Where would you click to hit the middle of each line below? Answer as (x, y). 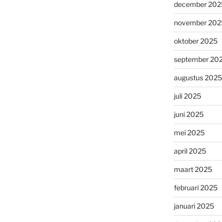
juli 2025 (187, 96)
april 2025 (190, 151)
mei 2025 (189, 133)
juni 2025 (189, 114)
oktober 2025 (195, 41)
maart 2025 (193, 169)
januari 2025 (194, 206)
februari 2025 (195, 188)
